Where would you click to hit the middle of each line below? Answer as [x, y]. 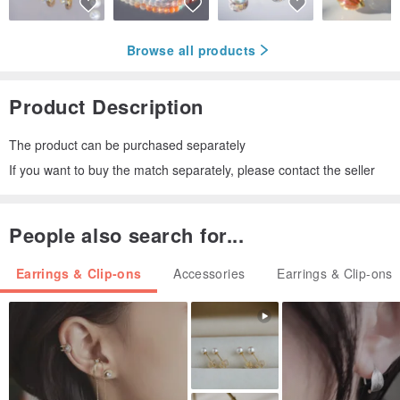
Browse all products [192, 50]
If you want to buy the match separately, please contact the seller [192, 170]
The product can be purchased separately [127, 145]
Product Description [106, 107]
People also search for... [127, 235]
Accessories [209, 274]
